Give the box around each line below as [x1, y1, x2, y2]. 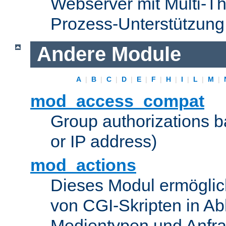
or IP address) [50, 132, 157, 151]
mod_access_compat [30, 91, 204, 111]
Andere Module [36, 43, 181, 66]
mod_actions [30, 155, 136, 175]
